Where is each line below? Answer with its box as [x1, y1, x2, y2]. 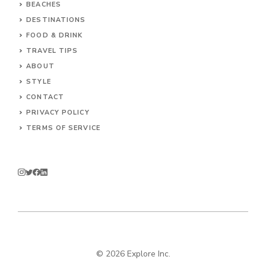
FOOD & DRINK [26, 30, 83, 40]
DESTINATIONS [26, 15, 86, 24]
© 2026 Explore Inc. [96, 248, 170, 260]
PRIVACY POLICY [26, 107, 90, 117]
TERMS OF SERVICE [26, 123, 100, 132]
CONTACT [26, 92, 64, 102]
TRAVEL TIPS [26, 46, 78, 55]
